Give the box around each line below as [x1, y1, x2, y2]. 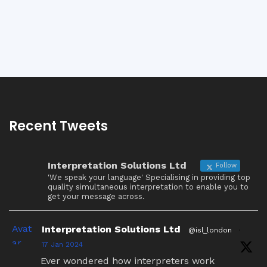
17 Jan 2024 [42, 240, 83, 249]
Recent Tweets [9, 117, 108, 135]
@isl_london [188, 226, 232, 234]
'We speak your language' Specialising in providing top [48, 173, 250, 182]
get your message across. [48, 192, 145, 201]
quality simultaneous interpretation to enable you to [48, 182, 249, 191]
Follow [213, 162, 237, 169]
